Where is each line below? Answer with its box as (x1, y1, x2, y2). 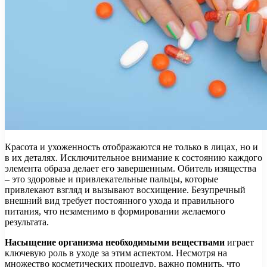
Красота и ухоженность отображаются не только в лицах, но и (5, 141, 258, 152)
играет (225, 237, 254, 247)
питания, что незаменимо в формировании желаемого (5, 206, 225, 216)
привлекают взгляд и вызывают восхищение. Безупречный (5, 184, 246, 195)
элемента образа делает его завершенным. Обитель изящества (5, 163, 256, 173)
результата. (5, 216, 49, 227)
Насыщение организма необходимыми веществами (5, 237, 225, 247)
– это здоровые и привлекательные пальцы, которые (5, 173, 218, 184)
